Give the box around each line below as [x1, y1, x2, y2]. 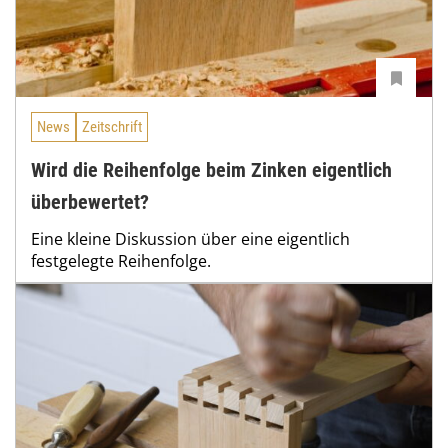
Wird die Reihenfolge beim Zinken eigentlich [31, 157, 392, 182]
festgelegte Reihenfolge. [31, 249, 211, 272]
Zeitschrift [82, 118, 142, 137]
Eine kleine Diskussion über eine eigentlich [31, 227, 350, 250]
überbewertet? [31, 189, 149, 214]
